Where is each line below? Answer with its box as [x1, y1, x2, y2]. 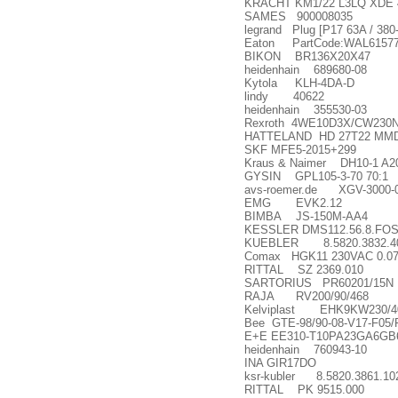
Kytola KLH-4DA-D [244, 76, 354, 90]
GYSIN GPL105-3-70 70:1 [244, 170, 388, 183]
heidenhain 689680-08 [244, 63, 367, 76]
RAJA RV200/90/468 [244, 290, 369, 303]
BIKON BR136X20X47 [244, 50, 370, 63]
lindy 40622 [244, 90, 324, 103]
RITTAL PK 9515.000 [244, 383, 364, 396]
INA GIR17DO [244, 356, 316, 370]
